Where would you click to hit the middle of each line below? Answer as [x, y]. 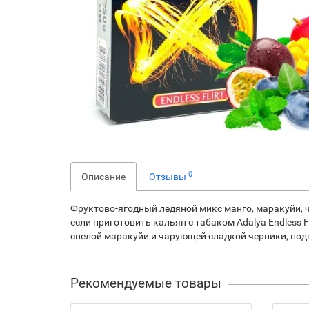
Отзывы [169, 177]
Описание [103, 177]
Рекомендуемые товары [146, 283]
